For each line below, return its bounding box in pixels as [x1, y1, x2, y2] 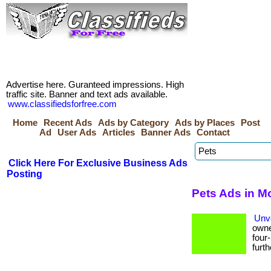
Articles [102, 128, 135, 137]
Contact [197, 128, 230, 137]
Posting [7, 169, 42, 179]
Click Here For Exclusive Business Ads [8, 158, 188, 168]
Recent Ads [44, 118, 92, 128]
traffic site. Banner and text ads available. [6, 90, 168, 99]
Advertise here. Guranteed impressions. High [6, 80, 184, 90]
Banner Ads [141, 128, 191, 137]
